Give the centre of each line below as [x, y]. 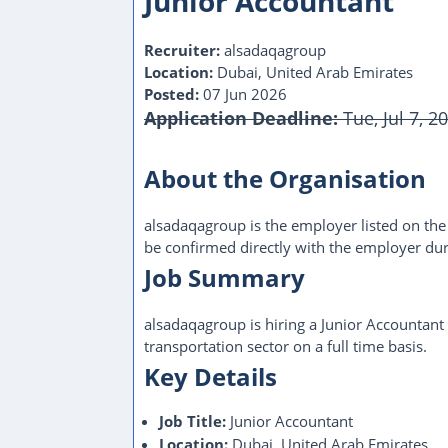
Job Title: [192, 421]
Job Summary [224, 277]
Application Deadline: [241, 118]
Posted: [171, 94]
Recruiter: [182, 50]
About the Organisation [285, 178]
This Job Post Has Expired [238, 148]
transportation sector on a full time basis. [285, 346]
